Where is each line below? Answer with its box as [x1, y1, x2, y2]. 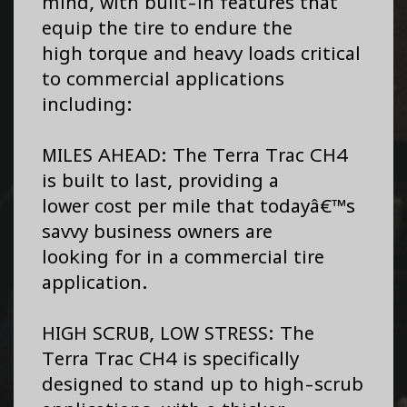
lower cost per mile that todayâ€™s [42, 195, 355, 217]
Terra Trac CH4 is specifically [42, 348, 299, 370]
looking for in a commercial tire [42, 246, 324, 268]
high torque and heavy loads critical [42, 43, 361, 65]
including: [42, 94, 133, 115]
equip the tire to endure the [42, 17, 293, 39]
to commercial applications [42, 68, 284, 90]
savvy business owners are [42, 221, 273, 243]
